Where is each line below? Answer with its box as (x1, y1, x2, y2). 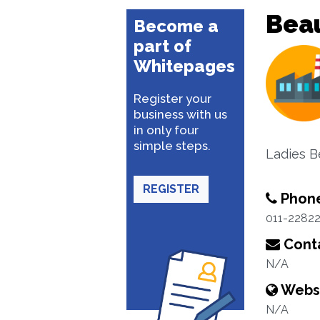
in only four (134, 123, 199, 137)
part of (134, 36, 191, 56)
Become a (134, 16, 219, 36)
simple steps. (134, 139, 211, 153)
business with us (134, 107, 227, 121)
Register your (134, 91, 211, 106)
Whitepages (134, 56, 235, 76)
